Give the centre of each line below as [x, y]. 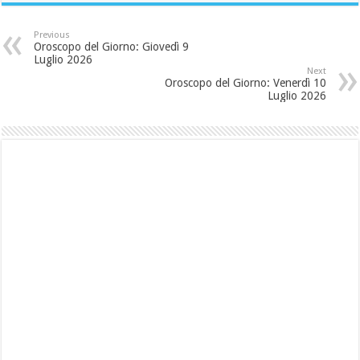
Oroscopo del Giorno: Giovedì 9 [112, 47]
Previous [52, 35]
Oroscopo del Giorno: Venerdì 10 [245, 83]
